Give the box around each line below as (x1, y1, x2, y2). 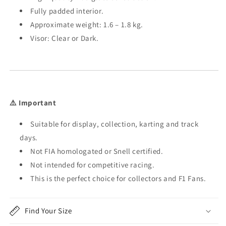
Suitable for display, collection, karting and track (30, 119, 199, 129)
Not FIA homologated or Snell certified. (30, 146, 163, 156)
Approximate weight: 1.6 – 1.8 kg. (30, 20, 143, 30)
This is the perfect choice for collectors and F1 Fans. (30, 174, 206, 184)
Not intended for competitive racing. (30, 160, 155, 170)
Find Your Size (25, 206, 72, 216)
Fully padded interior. (30, 6, 104, 16)
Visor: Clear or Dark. (30, 33, 99, 43)
